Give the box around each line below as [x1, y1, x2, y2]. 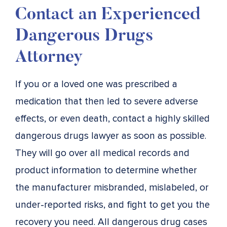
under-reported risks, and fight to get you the [15, 199, 210, 211]
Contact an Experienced [15, 6, 201, 24]
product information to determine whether [15, 164, 197, 176]
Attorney [15, 49, 83, 66]
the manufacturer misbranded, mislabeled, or [15, 181, 209, 194]
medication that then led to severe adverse [15, 95, 198, 107]
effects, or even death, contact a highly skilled [15, 112, 210, 125]
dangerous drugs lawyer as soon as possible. [15, 130, 206, 142]
